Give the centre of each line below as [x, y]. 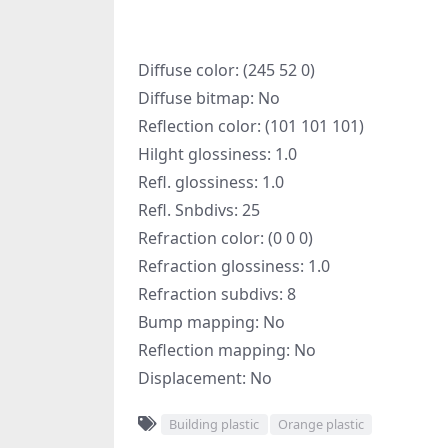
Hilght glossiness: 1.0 [217, 154]
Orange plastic [320, 424]
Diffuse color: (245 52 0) [226, 70]
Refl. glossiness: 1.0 [211, 182]
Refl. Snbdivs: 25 [199, 210]
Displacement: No [205, 378]
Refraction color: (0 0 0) [225, 238]
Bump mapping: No [211, 322]
